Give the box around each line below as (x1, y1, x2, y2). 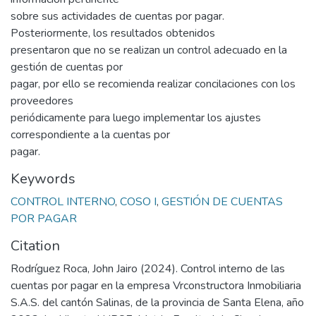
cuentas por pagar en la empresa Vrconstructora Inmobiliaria (11, 278, 301, 293)
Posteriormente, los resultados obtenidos (11, 25, 215, 41)
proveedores (11, 93, 73, 109)
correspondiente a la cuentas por (11, 127, 170, 142)
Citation (11, 236, 60, 255)
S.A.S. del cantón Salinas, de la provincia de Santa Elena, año (11, 295, 304, 310)
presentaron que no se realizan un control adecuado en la (11, 42, 287, 58)
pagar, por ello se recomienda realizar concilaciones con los (11, 76, 296, 92)
